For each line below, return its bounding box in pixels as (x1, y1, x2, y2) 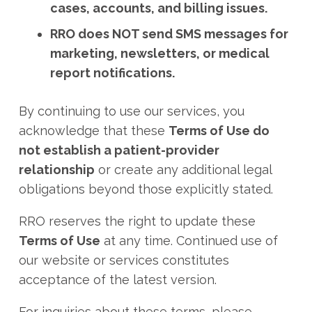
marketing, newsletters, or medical (50, 46, 270, 61)
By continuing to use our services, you (19, 104, 244, 118)
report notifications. (50, 65, 175, 80)
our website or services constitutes (19, 253, 229, 267)
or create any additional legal (95, 162, 272, 177)
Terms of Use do (169, 123, 270, 138)
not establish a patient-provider (19, 143, 219, 157)
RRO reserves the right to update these (19, 214, 256, 228)
